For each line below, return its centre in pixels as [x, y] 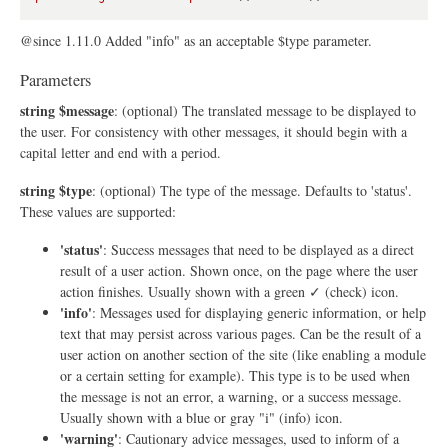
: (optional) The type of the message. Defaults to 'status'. [252, 190]
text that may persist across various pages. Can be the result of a [240, 333]
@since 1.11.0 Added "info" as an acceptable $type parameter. [196, 41]
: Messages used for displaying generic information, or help [259, 312]
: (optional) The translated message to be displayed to [265, 111]
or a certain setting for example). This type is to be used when [235, 375]
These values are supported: [98, 211]
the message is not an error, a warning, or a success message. [231, 396]
